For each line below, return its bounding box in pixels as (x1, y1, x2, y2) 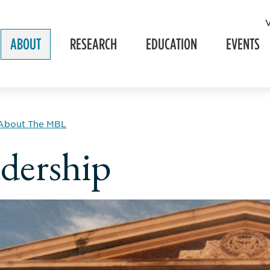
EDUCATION (146, 35, 197, 53)
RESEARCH (70, 35, 117, 53)
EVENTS (226, 35, 260, 53)
